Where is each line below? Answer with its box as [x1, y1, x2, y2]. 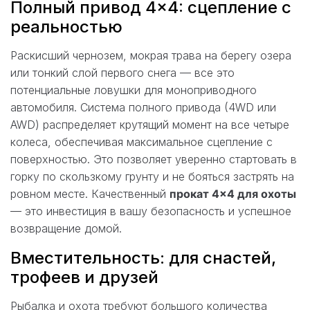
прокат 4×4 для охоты [170, 186, 296, 201]
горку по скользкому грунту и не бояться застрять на [10, 169, 294, 183]
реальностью [10, 16, 122, 37]
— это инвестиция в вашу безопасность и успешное [10, 203, 291, 218]
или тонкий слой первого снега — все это [10, 65, 235, 80]
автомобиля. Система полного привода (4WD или [10, 100, 276, 114]
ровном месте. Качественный [10, 186, 170, 201]
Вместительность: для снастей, [10, 247, 276, 268]
